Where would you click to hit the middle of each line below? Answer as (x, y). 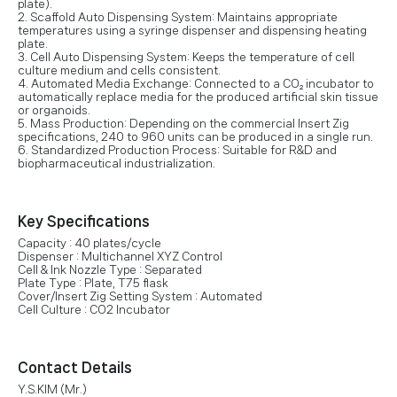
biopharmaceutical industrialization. (117, 163)
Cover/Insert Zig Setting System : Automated (140, 296)
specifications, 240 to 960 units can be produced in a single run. (195, 137)
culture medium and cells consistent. (119, 70)
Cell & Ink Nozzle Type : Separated (110, 270)
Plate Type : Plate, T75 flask (93, 283)
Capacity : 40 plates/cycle (90, 243)
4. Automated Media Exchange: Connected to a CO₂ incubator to (196, 84)
